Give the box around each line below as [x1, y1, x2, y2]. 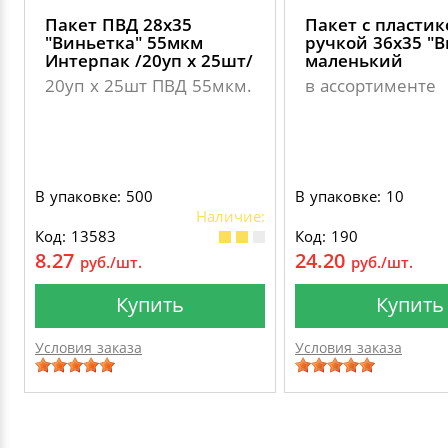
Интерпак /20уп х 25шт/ [45, 48, 253, 72]
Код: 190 [295, 225, 358, 246]
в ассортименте [305, 73, 436, 97]
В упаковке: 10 [295, 185, 404, 206]
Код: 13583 [35, 225, 116, 246]
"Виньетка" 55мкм [45, 30, 203, 54]
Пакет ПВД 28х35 [45, 12, 192, 36]
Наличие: [196, 205, 265, 226]
